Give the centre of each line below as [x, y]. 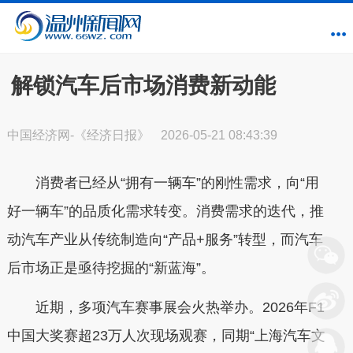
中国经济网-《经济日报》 [80, 135]
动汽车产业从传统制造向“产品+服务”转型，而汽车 [165, 240]
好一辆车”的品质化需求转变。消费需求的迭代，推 [165, 211]
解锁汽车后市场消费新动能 [143, 85]
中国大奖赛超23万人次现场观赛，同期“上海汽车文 [166, 335]
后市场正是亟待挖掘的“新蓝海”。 [111, 268]
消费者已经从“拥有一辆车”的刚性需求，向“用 [163, 183]
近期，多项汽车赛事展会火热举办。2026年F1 [165, 307]
